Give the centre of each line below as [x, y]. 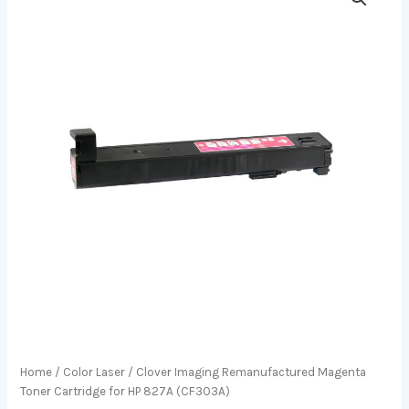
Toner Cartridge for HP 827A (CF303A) [126, 392]
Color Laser [94, 372]
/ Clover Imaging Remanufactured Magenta [246, 372]
